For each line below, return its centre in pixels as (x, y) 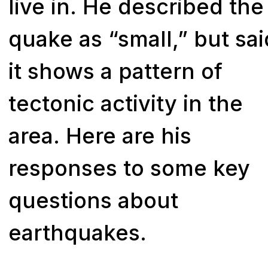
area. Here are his (100, 135)
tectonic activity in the (126, 103)
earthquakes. (81, 232)
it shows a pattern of (116, 71)
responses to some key (130, 168)
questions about (94, 200)
